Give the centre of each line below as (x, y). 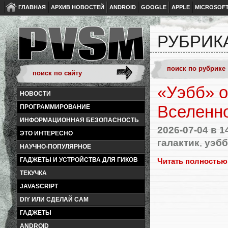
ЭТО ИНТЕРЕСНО (46, 133)
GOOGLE (154, 7)
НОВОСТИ (35, 94)
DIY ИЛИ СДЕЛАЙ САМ (54, 199)
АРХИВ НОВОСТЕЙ (78, 7)
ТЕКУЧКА (33, 173)
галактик (178, 142)
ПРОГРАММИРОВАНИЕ (55, 107)
